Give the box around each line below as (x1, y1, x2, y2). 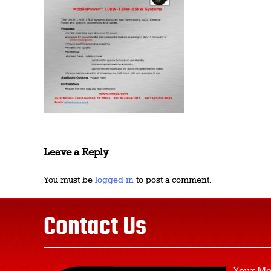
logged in (95, 175, 134, 186)
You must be (44, 175, 95, 186)
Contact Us (44, 214, 146, 241)
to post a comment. (134, 175, 211, 186)
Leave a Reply (44, 146, 109, 158)
